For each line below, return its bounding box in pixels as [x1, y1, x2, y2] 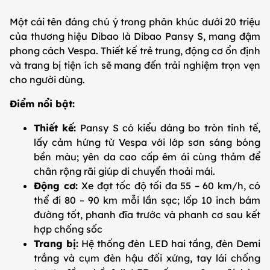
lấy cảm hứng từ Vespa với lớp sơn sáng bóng [34, 136, 260, 148]
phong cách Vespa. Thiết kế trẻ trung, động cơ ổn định [10, 44, 260, 57]
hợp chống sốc [34, 222, 102, 235]
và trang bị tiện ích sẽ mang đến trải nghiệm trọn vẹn [10, 58, 260, 71]
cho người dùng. [10, 73, 85, 86]
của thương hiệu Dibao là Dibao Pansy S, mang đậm [10, 30, 260, 42]
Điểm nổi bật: [10, 97, 75, 110]
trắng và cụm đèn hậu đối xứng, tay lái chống [34, 251, 260, 264]
